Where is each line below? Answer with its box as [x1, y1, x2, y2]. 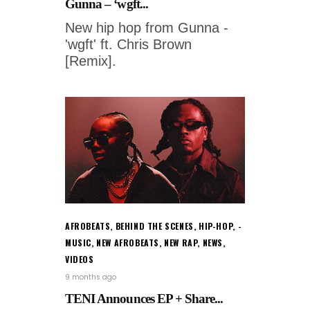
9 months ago [65, 272, 116, 283]
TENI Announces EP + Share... [65, 291, 224, 307]
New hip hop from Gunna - [65, 20, 228, 36]
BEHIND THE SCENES [115, 220, 194, 232]
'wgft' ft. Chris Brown [65, 37, 192, 53]
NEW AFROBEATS [96, 237, 160, 249]
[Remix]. [65, 53, 116, 69]
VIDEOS [65, 253, 94, 266]
